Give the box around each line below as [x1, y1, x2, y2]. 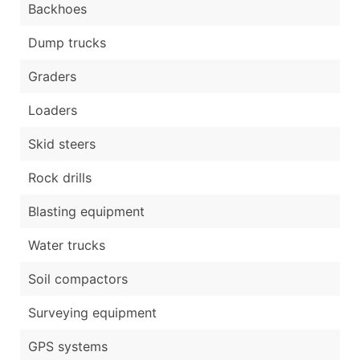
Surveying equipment [28, 304, 157, 321]
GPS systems [28, 337, 108, 354]
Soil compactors [28, 270, 128, 287]
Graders [28, 67, 76, 84]
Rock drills [28, 169, 92, 186]
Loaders [28, 101, 77, 118]
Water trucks [28, 236, 105, 253]
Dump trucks [28, 34, 106, 51]
